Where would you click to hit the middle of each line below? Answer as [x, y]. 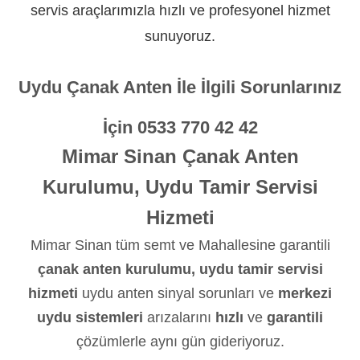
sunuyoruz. [180, 36]
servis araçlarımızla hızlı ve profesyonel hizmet [180, 10]
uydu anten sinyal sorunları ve [178, 293]
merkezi [305, 293]
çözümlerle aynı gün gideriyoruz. [180, 342]
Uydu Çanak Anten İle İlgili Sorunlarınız [180, 87]
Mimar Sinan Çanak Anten [180, 156]
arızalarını [179, 317]
